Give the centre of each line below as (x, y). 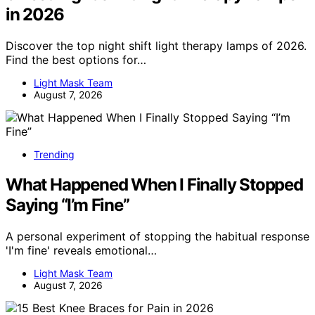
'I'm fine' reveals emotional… (81, 250)
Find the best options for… (76, 59)
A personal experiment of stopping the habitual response (157, 236)
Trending (54, 154)
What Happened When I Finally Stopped (154, 184)
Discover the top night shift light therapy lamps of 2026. (156, 45)
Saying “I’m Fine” (67, 205)
